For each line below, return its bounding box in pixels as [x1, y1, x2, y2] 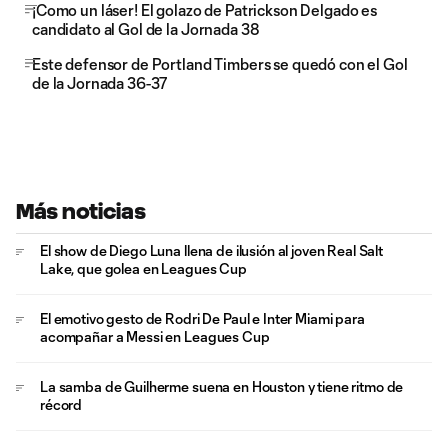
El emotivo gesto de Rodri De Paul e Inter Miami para [40, 310, 365, 327]
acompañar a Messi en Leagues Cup [40, 328, 270, 345]
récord [40, 396, 83, 413]
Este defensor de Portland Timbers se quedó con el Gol [32, 55, 408, 73]
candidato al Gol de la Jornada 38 [32, 20, 260, 38]
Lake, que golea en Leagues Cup [40, 260, 247, 277]
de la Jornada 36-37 [32, 74, 168, 92]
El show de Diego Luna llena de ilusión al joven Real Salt [40, 242, 384, 259]
